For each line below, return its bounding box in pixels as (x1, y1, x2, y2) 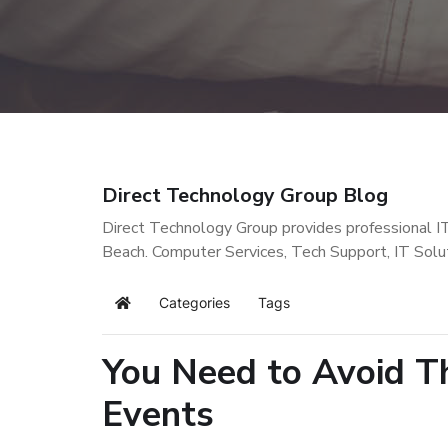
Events (102, 389, 214, 438)
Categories (159, 293, 230, 311)
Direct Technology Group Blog (102, 182, 388, 209)
